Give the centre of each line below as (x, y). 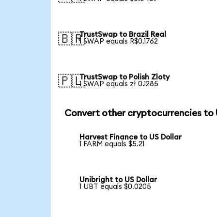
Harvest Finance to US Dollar (131, 138)
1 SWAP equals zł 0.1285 (119, 84)
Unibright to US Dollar (118, 180)
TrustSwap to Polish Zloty (125, 77)
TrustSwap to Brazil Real (123, 34)
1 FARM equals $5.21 (112, 144)
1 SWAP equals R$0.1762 (119, 41)
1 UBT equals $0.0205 (116, 186)
